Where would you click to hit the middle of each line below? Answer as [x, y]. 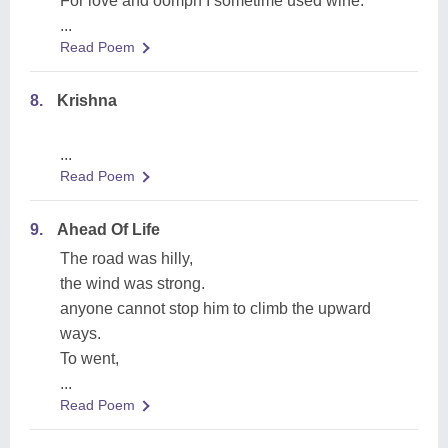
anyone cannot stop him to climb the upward [215, 308]
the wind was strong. [132, 283]
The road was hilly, [126, 258]
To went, [89, 358]
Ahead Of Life [108, 229]
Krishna [87, 100]
